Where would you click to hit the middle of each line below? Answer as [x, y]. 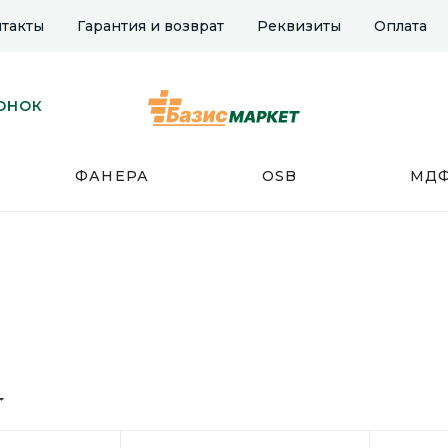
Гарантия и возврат [150, 26]
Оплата [400, 26]
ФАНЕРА [112, 176]
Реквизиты [299, 26]
